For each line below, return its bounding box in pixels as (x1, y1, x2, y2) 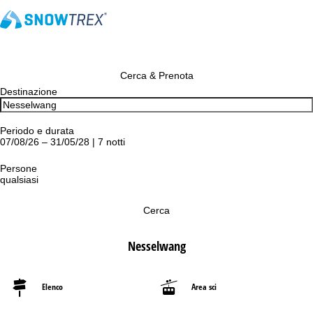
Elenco (42, 281, 63, 293)
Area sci (191, 281, 217, 293)
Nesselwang (127, 238, 186, 254)
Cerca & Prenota (119, 70, 194, 81)
